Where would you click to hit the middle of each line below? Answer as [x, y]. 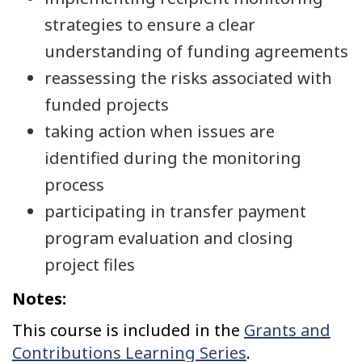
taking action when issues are [160, 132]
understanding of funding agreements [196, 52]
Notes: [39, 298]
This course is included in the [128, 330]
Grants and [287, 330]
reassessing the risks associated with [188, 78]
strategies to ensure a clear [150, 25]
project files [90, 265]
